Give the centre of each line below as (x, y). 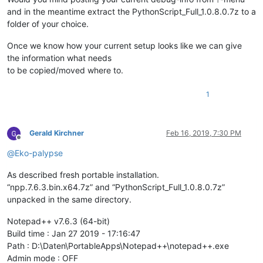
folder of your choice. (48, 24)
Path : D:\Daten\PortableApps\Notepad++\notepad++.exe (118, 246)
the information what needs (59, 58)
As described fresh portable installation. (83, 175)
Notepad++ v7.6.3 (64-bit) (58, 221)
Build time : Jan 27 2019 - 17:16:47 (74, 234)
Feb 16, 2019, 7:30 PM (204, 133)
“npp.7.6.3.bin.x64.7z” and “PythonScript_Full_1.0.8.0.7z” (116, 187)
